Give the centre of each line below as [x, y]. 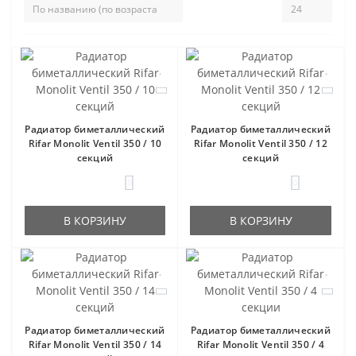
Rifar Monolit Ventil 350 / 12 [261, 143]
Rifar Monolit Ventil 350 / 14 [95, 344]
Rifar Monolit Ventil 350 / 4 [261, 344]
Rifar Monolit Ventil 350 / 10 [95, 143]
